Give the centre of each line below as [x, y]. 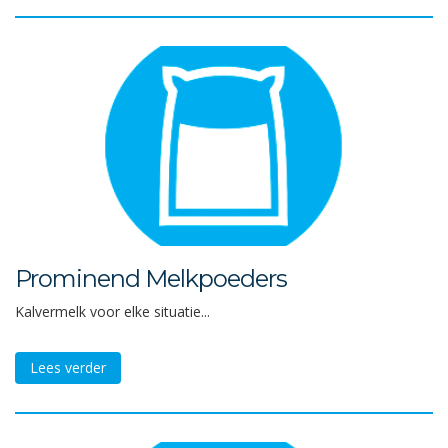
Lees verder [68, 367]
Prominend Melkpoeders [151, 278]
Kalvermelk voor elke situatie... [112, 311]
